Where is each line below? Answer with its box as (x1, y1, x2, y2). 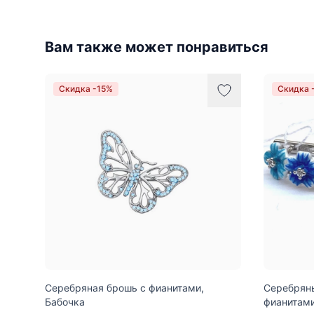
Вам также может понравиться (45, 38, 268, 55)
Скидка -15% (59, 83, 113, 94)
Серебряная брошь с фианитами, (45, 281, 204, 294)
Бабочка (45, 295, 85, 308)
